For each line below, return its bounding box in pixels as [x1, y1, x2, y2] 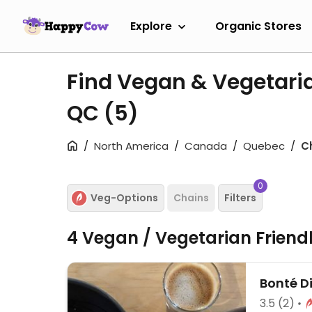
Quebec [243, 139, 285, 153]
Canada [185, 139, 227, 153]
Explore [130, 17, 172, 34]
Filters [224, 190, 256, 205]
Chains [173, 190, 209, 205]
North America [94, 139, 169, 153]
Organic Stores [215, 17, 302, 34]
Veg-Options [91, 190, 158, 205]
